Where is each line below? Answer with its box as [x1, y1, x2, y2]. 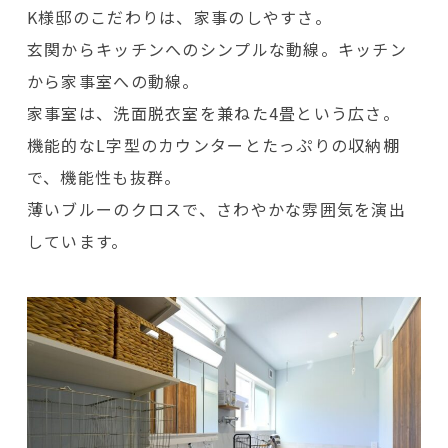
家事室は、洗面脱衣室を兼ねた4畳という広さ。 [26, 100, 401, 125]
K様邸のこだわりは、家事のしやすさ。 [26, 4, 332, 29]
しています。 [26, 228, 129, 253]
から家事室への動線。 [26, 68, 200, 93]
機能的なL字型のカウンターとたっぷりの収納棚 [26, 132, 401, 157]
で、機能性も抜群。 [26, 164, 182, 189]
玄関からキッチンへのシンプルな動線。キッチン [26, 36, 408, 61]
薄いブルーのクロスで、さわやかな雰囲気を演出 [26, 196, 407, 221]
